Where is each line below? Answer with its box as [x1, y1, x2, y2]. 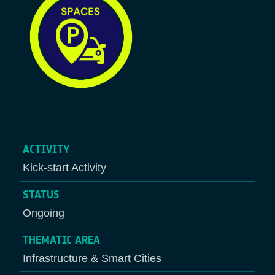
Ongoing [22, 207, 64, 220]
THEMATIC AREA [22, 233, 100, 247]
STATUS [22, 188, 60, 202]
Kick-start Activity [22, 161, 106, 174]
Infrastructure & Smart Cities [22, 252, 161, 265]
